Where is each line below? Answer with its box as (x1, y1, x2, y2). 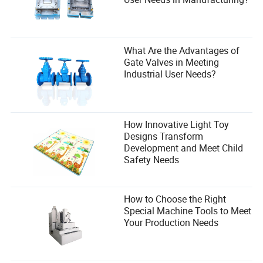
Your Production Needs (124, 215, 219, 229)
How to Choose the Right (124, 192, 227, 205)
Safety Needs (124, 153, 180, 167)
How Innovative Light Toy (124, 118, 230, 131)
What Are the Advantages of (124, 43, 240, 57)
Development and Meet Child (124, 141, 244, 155)
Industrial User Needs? (124, 67, 217, 80)
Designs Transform (124, 130, 204, 143)
